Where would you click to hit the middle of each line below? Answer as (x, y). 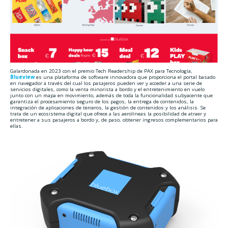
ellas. (16, 125)
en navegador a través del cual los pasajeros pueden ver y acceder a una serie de (106, 83)
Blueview (22, 77)
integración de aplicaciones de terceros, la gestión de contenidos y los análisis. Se (108, 107)
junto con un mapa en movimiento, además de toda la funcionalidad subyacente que (111, 95)
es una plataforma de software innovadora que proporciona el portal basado (125, 77)
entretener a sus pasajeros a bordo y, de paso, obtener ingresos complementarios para (114, 119)
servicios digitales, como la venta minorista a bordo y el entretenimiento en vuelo (107, 89)
